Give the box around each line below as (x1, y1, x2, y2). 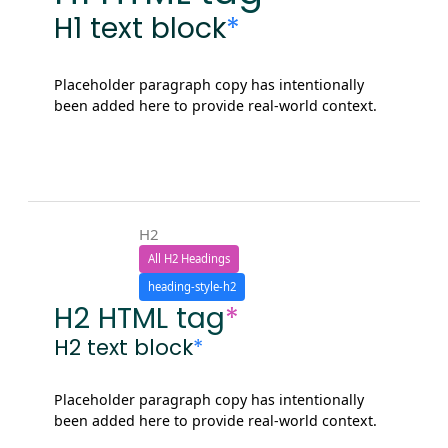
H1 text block (53, 8, 226, 49)
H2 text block (53, 333, 193, 363)
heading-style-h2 (147, 279, 236, 295)
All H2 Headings (147, 251, 230, 267)
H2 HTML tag (53, 298, 225, 339)
